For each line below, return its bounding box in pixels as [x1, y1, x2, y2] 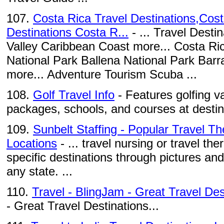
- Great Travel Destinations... [6, 199, 159, 212]
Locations [6, 136, 57, 150]
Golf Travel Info [33, 88, 114, 101]
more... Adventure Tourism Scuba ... [6, 67, 197, 81]
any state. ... [6, 164, 72, 178]
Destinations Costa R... [6, 25, 128, 39]
